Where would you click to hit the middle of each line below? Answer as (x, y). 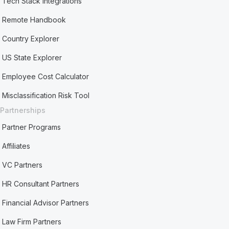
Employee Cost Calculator (46, 76)
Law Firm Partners (32, 222)
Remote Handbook (34, 20)
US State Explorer (32, 58)
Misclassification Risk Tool (46, 95)
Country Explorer (31, 39)
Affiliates (16, 146)
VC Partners (22, 165)
